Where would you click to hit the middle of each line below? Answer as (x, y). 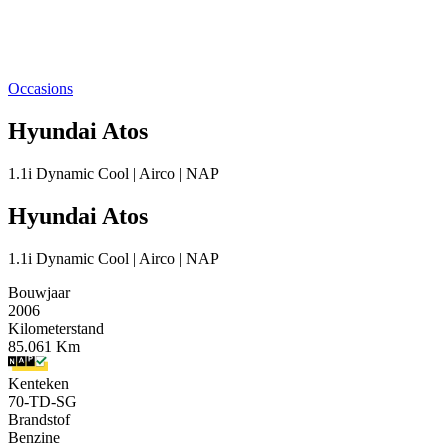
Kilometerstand (56, 328)
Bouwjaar (39, 292)
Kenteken (38, 383)
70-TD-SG (42, 401)
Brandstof (39, 419)
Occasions (40, 88)
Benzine (34, 437)
